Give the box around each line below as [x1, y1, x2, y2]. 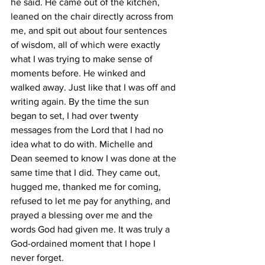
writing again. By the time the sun [11, 96, 151, 106]
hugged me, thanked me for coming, [11, 182, 163, 192]
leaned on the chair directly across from [11, 11, 176, 21]
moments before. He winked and [11, 68, 148, 78]
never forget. [11, 253, 66, 263]
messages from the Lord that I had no [11, 125, 166, 135]
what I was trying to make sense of [11, 54, 155, 64]
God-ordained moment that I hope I [11, 238, 158, 248]
